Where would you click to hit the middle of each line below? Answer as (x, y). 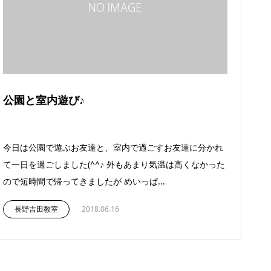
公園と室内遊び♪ (44, 100)
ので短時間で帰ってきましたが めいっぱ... (84, 181)
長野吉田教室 (36, 209)
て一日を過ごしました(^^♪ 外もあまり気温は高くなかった (114, 165)
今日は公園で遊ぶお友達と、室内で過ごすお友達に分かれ (113, 148)
